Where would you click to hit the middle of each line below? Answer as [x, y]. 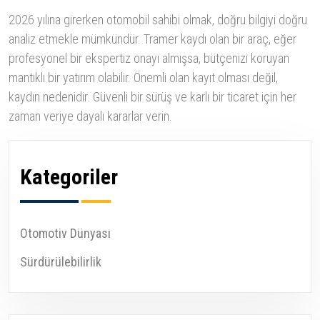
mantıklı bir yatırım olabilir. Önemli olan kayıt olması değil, [143, 78]
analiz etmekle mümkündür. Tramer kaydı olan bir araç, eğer [152, 39]
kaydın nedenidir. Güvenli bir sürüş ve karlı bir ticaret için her [152, 97]
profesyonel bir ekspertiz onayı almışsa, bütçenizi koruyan [149, 59]
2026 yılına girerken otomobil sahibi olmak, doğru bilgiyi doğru [158, 20]
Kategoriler [69, 177]
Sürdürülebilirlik [61, 262]
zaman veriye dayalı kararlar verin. [90, 116]
